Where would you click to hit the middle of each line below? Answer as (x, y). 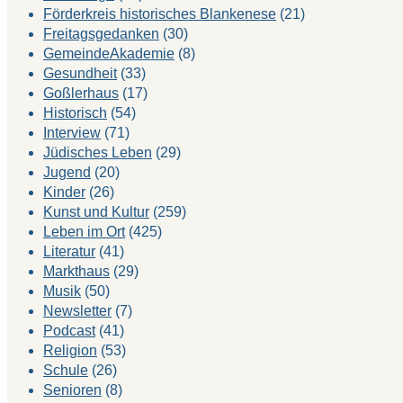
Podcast (69, 330)
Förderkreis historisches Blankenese (160, 13)
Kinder (64, 192)
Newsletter (77, 310)
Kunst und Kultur (96, 211)
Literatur (69, 251)
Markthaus (76, 271)
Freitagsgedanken (101, 33)
